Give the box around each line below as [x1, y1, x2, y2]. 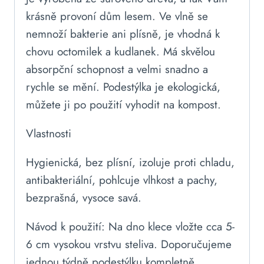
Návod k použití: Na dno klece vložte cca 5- [26, 218, 235, 235]
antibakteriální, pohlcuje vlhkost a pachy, [26, 171, 217, 188]
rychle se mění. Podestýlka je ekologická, [26, 78, 220, 95]
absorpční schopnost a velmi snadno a [26, 61, 208, 77]
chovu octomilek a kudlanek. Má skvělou [26, 43, 215, 60]
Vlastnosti [26, 125, 71, 141]
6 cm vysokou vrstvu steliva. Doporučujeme [26, 236, 232, 252]
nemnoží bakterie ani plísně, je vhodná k [26, 25, 220, 42]
